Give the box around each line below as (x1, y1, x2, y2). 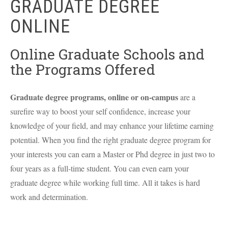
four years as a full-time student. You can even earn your (10, 163, 189, 174)
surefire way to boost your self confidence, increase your (10, 106, 190, 117)
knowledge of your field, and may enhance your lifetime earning (10, 120, 214, 131)
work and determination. (10, 191, 88, 202)
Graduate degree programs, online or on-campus (10, 91, 180, 103)
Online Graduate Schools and (10, 45, 205, 64)
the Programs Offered (10, 60, 155, 79)
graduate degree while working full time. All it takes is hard (10, 177, 200, 188)
